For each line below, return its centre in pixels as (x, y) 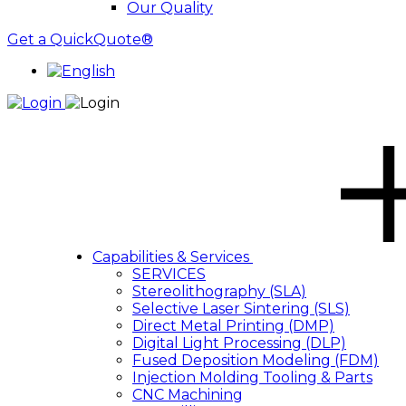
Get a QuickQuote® (80, 39)
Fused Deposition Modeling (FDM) (256, 360)
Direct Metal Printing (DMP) (233, 326)
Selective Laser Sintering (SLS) (241, 309)
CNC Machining (188, 395)
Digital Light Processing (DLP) (239, 343)
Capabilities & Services (173, 257)
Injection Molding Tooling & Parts (252, 377)
